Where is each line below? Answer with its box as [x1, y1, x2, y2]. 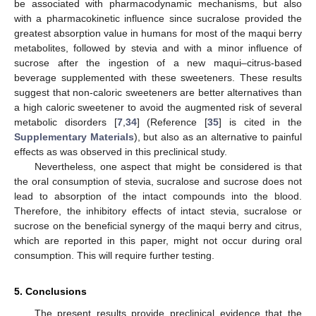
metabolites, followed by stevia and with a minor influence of [14, 42, 302, 54]
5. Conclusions [14, 286, 87, 298]
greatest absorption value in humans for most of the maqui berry [14, 28, 302, 39]
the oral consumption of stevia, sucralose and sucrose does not [14, 176, 302, 188]
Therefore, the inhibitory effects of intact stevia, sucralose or [14, 205, 302, 217]
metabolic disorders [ [14, 116, 117, 128]
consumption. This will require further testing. [14, 250, 214, 262]
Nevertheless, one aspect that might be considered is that [34, 161, 302, 173]
